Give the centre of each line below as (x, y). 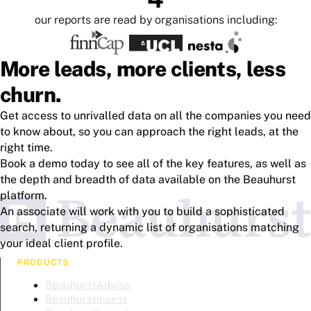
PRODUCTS (43, 263)
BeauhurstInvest (86, 299)
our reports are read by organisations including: (155, 20)
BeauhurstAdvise (88, 285)
